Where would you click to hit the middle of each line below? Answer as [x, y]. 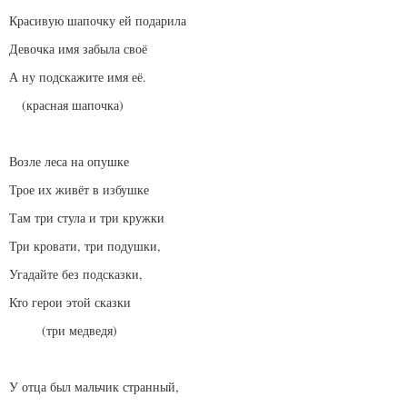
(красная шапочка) [66, 105]
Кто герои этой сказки [70, 303]
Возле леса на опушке [69, 162]
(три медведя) [63, 331]
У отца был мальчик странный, [94, 387]
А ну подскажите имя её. [78, 77]
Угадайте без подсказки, [76, 274]
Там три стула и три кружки [87, 218]
